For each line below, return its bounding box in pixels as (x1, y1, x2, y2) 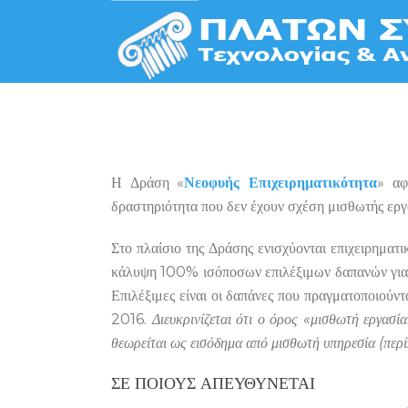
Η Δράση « (111, 174, 185, 191)
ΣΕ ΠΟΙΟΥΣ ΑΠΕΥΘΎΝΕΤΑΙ (111, 373, 315, 393)
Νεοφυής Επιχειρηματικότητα (184, 174, 378, 191)
